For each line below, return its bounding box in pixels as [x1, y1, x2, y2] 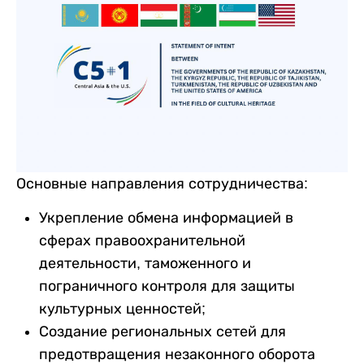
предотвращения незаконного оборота [39, 345, 315, 362]
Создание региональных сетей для [39, 323, 286, 340]
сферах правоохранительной [39, 232, 245, 249]
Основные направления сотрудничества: [16, 175, 308, 192]
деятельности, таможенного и [39, 254, 251, 271]
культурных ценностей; [39, 300, 206, 317]
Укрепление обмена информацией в [39, 209, 293, 226]
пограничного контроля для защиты [39, 277, 295, 294]
